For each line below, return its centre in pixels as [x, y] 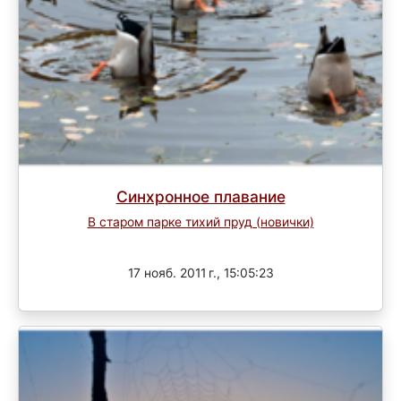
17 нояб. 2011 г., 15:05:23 [200, 273]
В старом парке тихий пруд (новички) [200, 222]
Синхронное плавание [200, 197]
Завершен [200, 242]
